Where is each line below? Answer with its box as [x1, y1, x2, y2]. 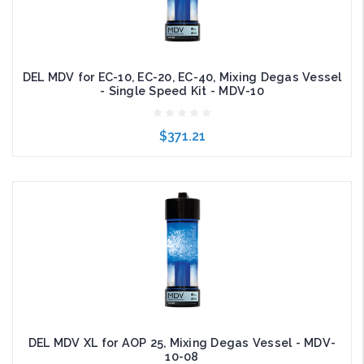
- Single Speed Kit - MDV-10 [100, 84, 264, 98]
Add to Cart [141, 185, 195, 198]
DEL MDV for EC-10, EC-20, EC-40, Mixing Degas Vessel [22, 71, 342, 84]
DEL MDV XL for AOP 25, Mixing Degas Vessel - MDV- [28, 336, 336, 350]
